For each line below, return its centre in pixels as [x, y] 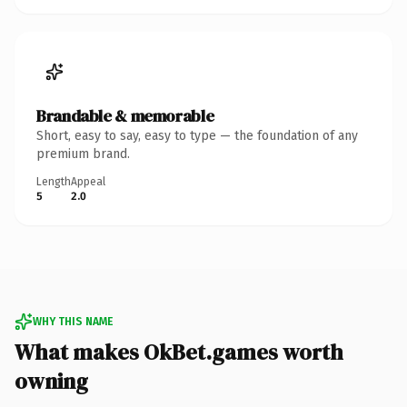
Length [54, 181]
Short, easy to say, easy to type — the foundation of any [197, 135]
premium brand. [83, 154]
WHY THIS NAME [73, 321]
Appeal [88, 181]
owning [51, 381]
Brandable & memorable [125, 115]
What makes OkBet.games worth [179, 352]
